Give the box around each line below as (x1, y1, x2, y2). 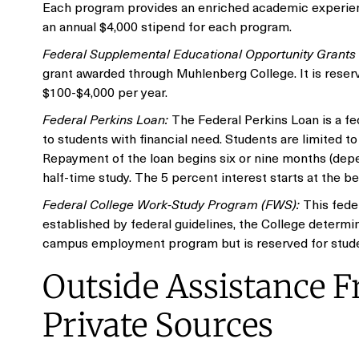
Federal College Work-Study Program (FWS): (42, 194, 300, 213)
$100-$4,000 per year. (42, 82, 167, 101)
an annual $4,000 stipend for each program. (42, 16, 292, 35)
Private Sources (42, 305, 273, 345)
